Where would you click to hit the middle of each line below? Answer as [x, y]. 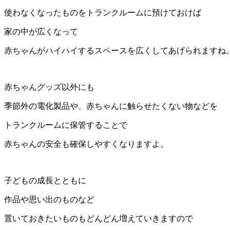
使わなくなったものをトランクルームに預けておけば [103, 12]
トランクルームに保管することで [66, 125]
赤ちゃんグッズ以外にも [49, 87]
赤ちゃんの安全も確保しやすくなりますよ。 [86, 144]
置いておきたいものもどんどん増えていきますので [99, 218]
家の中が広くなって [41, 31]
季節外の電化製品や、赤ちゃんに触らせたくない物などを [111, 106]
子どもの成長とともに [45, 180]
